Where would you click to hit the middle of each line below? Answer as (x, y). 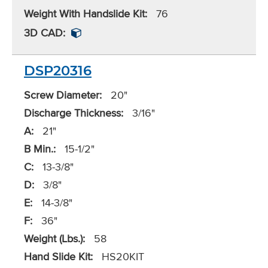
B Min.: (40, 149)
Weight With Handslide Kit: (86, 14)
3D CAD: (45, 33)
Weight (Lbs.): (54, 239)
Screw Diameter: (63, 95)
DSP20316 (58, 71)
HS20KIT (121, 257)
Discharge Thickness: (74, 113)
